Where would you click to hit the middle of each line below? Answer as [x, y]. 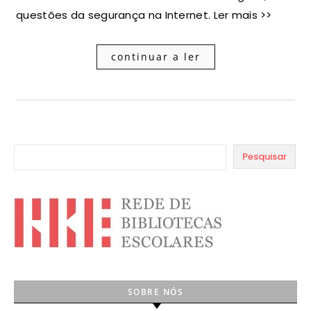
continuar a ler [155, 57]
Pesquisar [264, 156]
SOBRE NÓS [155, 292]
